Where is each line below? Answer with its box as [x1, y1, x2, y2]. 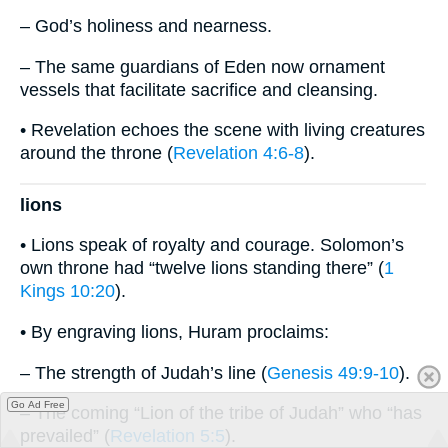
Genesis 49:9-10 [267, 362, 399, 383]
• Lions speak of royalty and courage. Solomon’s [20, 235, 404, 256]
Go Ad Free [11, 399, 65, 410]
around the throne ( [20, 143, 173, 164]
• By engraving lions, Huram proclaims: [20, 322, 329, 343]
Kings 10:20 [20, 281, 115, 302]
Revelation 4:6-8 [173, 143, 304, 164]
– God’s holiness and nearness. [20, 16, 272, 37]
